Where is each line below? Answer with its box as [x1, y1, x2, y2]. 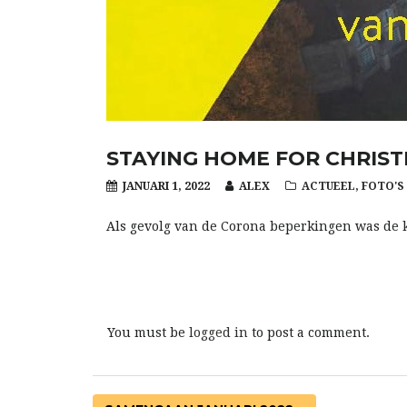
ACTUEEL [302, 180, 355, 193]
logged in [189, 325, 248, 340]
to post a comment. [248, 325, 370, 340]
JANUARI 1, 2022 [120, 180, 210, 193]
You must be [107, 325, 189, 340]
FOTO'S [362, 180, 404, 193]
